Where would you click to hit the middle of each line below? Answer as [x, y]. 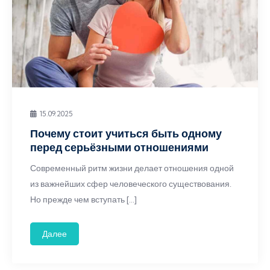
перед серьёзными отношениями [119, 147]
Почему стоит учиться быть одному [126, 133]
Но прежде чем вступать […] [83, 199]
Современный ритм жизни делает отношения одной [132, 168]
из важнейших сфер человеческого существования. [131, 184]
